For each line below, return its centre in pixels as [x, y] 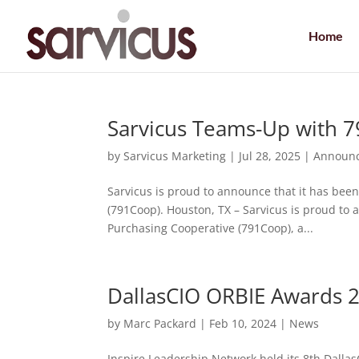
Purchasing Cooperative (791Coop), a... [211, 228]
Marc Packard [160, 323]
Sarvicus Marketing [175, 156]
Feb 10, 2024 [243, 323]
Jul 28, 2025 [270, 156]
